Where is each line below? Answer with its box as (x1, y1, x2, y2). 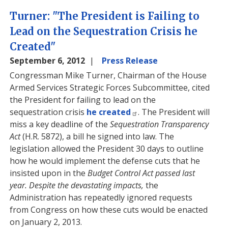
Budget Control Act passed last (88, 167, 195, 179)
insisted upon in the (10, 167, 88, 179)
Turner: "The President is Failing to (10, 10, 200, 22)
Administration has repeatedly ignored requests (10, 192, 193, 203)
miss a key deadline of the (10, 119, 110, 130)
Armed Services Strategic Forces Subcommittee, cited (10, 82, 210, 93)
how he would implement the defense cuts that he (10, 155, 201, 166)
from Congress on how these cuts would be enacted (10, 204, 208, 215)
